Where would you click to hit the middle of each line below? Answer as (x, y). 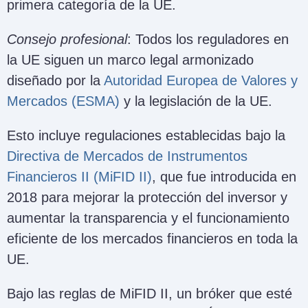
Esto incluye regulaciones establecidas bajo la (146, 136)
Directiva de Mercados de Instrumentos (127, 156)
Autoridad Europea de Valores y (201, 81)
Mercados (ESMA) (63, 101)
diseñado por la (55, 81)
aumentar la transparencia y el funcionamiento (148, 218)
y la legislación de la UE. (196, 101)
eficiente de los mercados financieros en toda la (152, 239)
